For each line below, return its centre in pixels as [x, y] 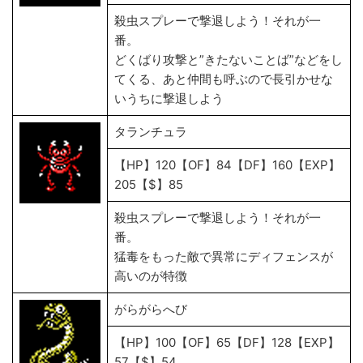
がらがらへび [151, 309]
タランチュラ [151, 132]
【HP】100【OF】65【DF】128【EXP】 [227, 342]
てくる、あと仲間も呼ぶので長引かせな [224, 79]
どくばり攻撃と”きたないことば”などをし [228, 60]
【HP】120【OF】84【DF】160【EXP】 [227, 165]
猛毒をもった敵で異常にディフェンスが [224, 256]
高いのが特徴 [151, 276]
